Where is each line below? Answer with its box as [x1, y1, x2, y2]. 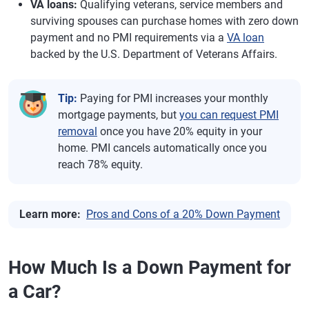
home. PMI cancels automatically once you [58, 141, 267, 154]
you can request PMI [179, 108, 279, 121]
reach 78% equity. [58, 157, 143, 171]
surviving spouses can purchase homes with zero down [30, 14, 299, 28]
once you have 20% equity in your [97, 124, 262, 138]
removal [58, 124, 97, 138]
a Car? [8, 280, 61, 303]
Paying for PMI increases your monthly [77, 91, 268, 105]
